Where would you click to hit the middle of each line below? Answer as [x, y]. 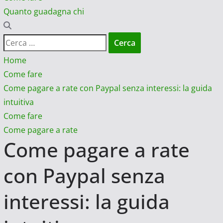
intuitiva [18, 102]
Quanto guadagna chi [44, 12]
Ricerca [16, 41]
